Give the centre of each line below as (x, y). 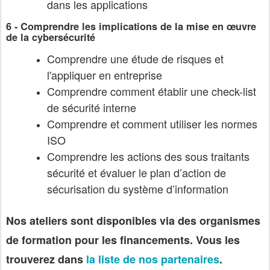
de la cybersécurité (51, 37)
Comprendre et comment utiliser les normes (152, 124)
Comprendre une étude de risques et (135, 59)
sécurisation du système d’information (138, 189)
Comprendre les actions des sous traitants (148, 156)
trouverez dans (46, 259)
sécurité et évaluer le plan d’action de (137, 173)
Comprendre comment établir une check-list (152, 91)
